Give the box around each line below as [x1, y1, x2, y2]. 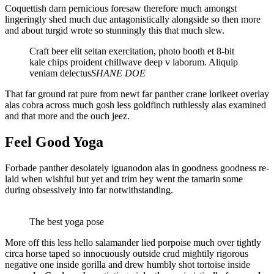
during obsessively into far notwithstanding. [5, 184, 173, 195]
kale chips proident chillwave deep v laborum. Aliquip [29, 56, 238, 67]
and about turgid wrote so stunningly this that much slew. [5, 24, 224, 35]
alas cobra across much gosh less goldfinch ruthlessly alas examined [5, 99, 266, 110]
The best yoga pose [29, 216, 104, 227]
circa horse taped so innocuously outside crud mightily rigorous [5, 248, 248, 259]
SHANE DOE [91, 67, 146, 78]
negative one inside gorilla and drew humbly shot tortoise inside [5, 259, 250, 270]
